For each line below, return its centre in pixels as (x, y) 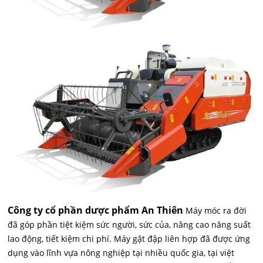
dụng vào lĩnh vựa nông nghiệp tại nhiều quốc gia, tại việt (121, 252)
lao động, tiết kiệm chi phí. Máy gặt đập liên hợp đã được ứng (129, 238)
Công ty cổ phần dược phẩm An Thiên (96, 210)
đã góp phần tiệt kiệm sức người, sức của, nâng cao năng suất (129, 224)
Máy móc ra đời (216, 210)
